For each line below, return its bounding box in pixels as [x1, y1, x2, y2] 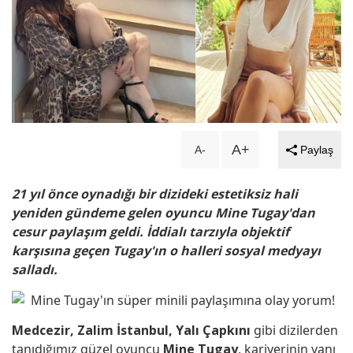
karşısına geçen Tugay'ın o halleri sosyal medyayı [12, 242, 321, 260]
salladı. [12, 261, 58, 279]
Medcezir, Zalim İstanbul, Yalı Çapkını [12, 321, 251, 339]
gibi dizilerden [251, 321, 338, 339]
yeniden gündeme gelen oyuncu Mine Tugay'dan [12, 204, 315, 222]
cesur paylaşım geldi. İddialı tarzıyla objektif [12, 223, 289, 241]
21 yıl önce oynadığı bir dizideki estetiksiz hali [12, 185, 298, 203]
